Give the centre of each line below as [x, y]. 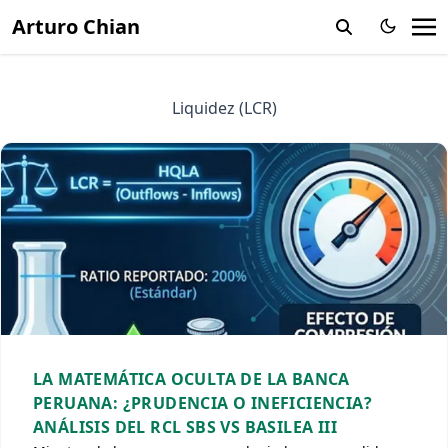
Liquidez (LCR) [224, 108]
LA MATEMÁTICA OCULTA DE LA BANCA [191, 379]
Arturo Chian [76, 26]
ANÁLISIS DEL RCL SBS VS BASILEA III [185, 427]
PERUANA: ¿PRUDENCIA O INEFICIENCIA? [202, 403]
